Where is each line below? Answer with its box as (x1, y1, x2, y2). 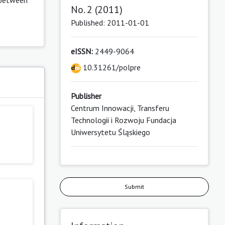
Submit (124, 183, 144, 191)
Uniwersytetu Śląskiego (70, 127, 150, 138)
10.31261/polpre (80, 62, 141, 73)
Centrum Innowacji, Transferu (70, 103, 169, 114)
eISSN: (70, 46, 93, 57)
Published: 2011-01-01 (70, 18, 149, 28)
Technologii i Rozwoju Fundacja (70, 115, 176, 126)
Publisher (70, 91, 101, 101)
